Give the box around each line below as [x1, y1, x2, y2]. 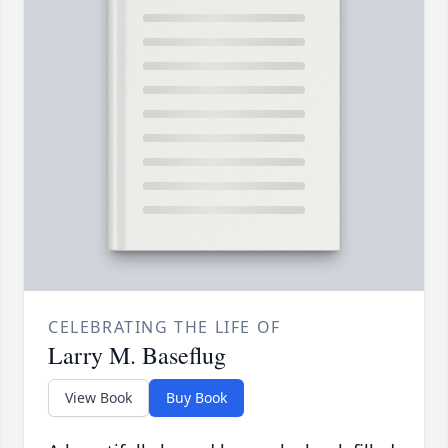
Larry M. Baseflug [48, 339, 226, 372]
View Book [65, 388, 132, 408]
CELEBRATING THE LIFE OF [48, 316, 281, 339]
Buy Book [166, 388, 227, 408]
